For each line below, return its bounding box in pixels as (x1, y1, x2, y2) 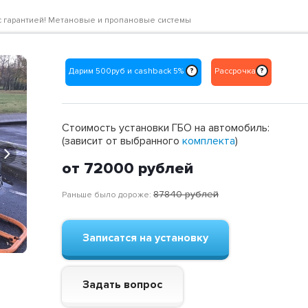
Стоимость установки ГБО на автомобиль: (62, 121, 269, 135)
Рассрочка (214, 66, 256, 77)
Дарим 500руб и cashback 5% (69, 66, 186, 77)
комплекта (182, 134, 235, 148)
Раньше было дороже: (62, 190, 153, 201)
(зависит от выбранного (62, 134, 182, 148)
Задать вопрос (82, 278, 162, 292)
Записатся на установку (82, 231, 208, 245)
